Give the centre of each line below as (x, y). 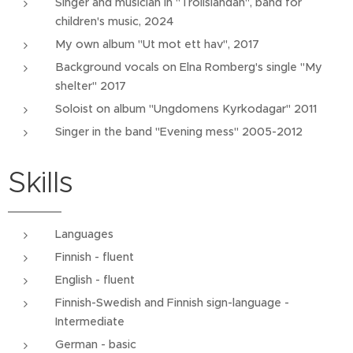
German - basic (96, 344)
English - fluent (95, 280)
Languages (84, 234)
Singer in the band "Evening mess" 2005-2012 (179, 132)
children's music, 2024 (114, 21)
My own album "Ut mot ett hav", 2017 (157, 44)
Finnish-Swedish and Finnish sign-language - (172, 303)
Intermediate (90, 321)
